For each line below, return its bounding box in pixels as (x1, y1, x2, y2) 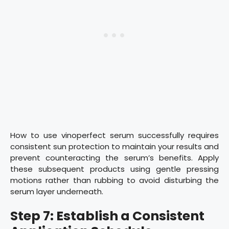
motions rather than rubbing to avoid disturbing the (10, 174, 219, 186)
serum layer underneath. (10, 186, 103, 197)
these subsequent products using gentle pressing (10, 163, 219, 174)
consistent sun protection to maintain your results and (10, 141, 219, 152)
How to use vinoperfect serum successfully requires (10, 129, 219, 141)
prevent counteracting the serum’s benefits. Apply (10, 152, 219, 163)
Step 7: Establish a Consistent (10, 207, 204, 225)
